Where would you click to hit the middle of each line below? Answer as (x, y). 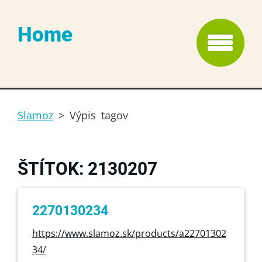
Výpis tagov (99, 115)
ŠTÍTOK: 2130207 (87, 169)
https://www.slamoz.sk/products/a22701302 (129, 233)
